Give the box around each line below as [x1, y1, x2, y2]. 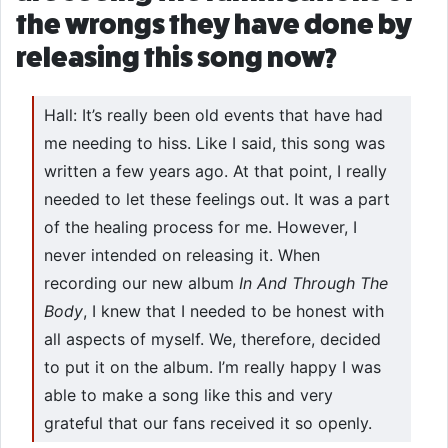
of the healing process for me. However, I [44, 217, 357, 238]
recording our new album [44, 273, 239, 294]
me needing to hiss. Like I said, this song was [44, 133, 385, 154]
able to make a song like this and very [44, 385, 333, 406]
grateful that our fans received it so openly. [44, 413, 372, 434]
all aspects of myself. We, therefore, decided [44, 329, 381, 350]
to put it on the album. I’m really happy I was [44, 357, 381, 378]
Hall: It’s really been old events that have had [44, 105, 383, 126]
